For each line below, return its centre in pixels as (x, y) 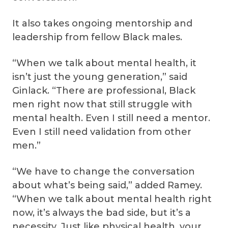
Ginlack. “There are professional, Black (104, 91)
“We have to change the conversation (104, 172)
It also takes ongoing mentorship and (102, 23)
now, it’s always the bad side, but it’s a (102, 213)
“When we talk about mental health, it (104, 63)
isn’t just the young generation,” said (100, 77)
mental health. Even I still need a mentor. (111, 118)
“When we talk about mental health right (112, 199)
